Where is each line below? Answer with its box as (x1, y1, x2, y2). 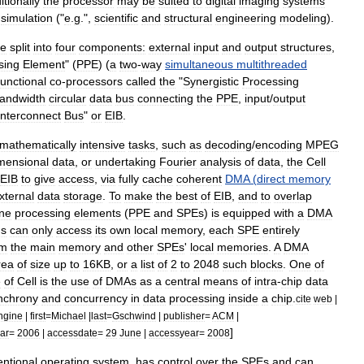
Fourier (159, 155, 197, 168)
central (165, 275, 200, 288)
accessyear (149, 327, 199, 338)
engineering (215, 11, 276, 24)
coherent (176, 172, 222, 185)
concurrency (64, 292, 128, 305)
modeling (279, 11, 327, 24)
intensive (80, 138, 125, 151)
